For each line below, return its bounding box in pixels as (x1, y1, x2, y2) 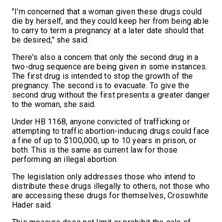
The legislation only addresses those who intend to (12, 171, 195, 181)
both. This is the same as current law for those (12, 145, 178, 155)
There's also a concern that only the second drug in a (12, 52, 199, 62)
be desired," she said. (12, 35, 91, 45)
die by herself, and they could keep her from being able (12, 16, 209, 26)
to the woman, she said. (12, 99, 98, 109)
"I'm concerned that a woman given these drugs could (12, 6, 202, 16)
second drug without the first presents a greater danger (12, 90, 210, 100)
